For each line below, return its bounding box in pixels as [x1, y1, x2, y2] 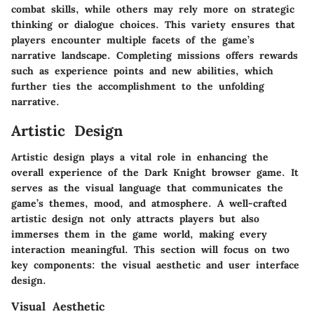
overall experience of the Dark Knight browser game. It [11, 166, 299, 179]
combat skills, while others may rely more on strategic [11, 2, 294, 15]
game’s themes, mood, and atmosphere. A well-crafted [11, 197, 287, 210]
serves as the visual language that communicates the [11, 182, 283, 195]
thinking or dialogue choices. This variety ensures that [11, 18, 295, 31]
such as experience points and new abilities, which [11, 64, 273, 77]
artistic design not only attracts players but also [11, 212, 259, 226]
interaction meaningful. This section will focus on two [11, 243, 289, 257]
